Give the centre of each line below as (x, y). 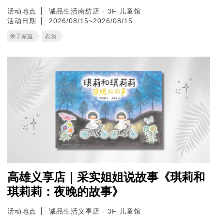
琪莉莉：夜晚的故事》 (65, 192)
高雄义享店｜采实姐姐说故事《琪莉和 (106, 177)
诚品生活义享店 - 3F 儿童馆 (95, 211)
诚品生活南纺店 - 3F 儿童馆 (95, 11)
